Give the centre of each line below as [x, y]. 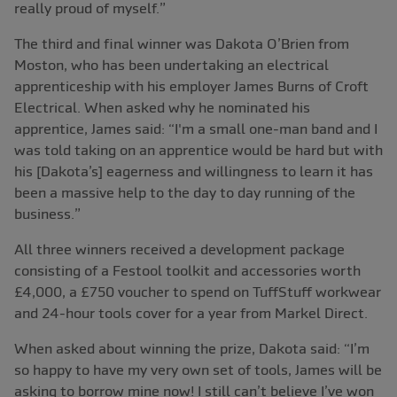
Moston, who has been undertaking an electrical [171, 65]
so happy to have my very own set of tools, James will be [198, 370]
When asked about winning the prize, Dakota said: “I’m [192, 349]
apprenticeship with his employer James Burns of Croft [191, 86]
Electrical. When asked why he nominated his [162, 108]
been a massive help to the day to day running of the [185, 193]
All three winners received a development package [179, 249]
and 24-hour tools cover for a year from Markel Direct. [191, 313]
